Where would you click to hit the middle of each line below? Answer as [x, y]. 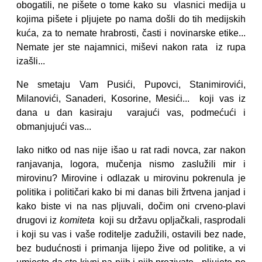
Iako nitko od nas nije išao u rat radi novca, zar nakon [131, 150]
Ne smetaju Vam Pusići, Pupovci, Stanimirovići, [131, 85]
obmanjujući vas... [54, 127]
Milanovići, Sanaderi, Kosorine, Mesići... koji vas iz [131, 99]
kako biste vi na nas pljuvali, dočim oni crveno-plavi [131, 206]
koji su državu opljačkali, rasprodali [170, 220]
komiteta [77, 220]
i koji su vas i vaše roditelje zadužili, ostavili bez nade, [131, 234]
